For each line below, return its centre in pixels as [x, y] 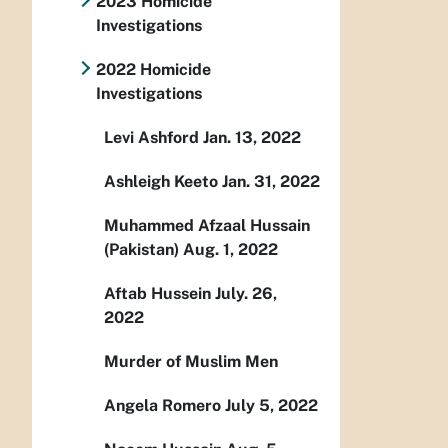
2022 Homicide [153, 69]
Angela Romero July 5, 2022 [211, 405]
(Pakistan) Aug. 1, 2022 [191, 249]
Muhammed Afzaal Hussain [207, 225]
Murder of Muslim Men [191, 361]
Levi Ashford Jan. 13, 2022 [202, 137]
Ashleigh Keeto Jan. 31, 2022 [212, 181]
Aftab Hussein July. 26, [190, 293]
